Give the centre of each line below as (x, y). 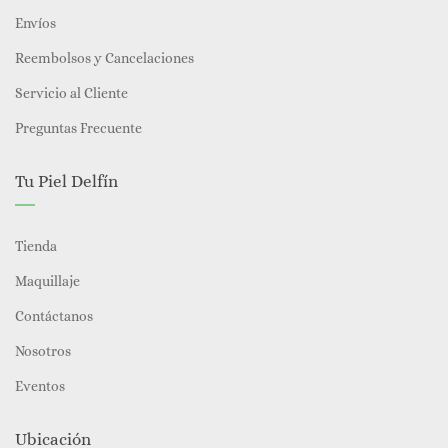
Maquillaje (47, 281)
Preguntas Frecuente (78, 128)
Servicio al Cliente (71, 93)
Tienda (36, 246)
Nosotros (43, 351)
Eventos (40, 386)
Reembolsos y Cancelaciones (104, 58)
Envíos (35, 23)
